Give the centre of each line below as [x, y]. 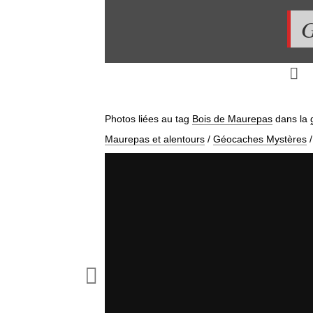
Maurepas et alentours [154, 139]
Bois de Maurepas [232, 119]
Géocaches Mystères [260, 139]
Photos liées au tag [148, 119]
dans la [291, 119]
